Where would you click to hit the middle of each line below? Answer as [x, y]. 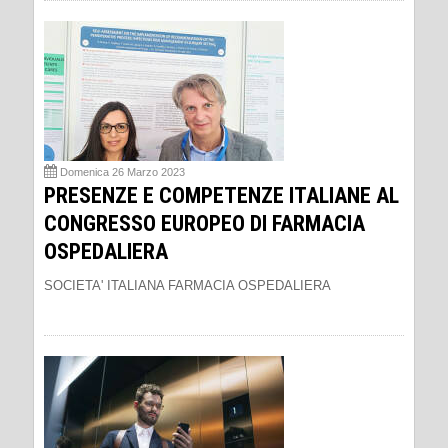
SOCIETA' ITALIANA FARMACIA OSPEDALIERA [187, 285]
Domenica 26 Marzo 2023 [122, 172]
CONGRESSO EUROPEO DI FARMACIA [204, 223]
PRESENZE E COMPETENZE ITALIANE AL [221, 195]
